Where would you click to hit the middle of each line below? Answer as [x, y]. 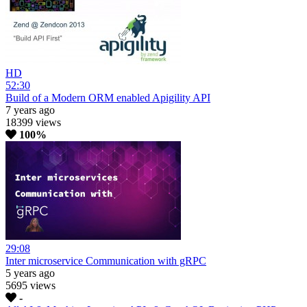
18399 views [33, 123]
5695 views [30, 286]
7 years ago [30, 110]
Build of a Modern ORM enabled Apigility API [108, 98]
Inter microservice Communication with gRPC [106, 261]
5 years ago [30, 273]
